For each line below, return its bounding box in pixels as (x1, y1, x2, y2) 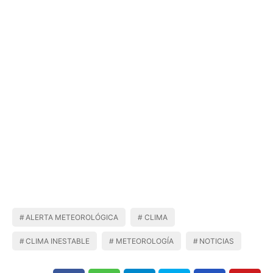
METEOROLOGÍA (115, 236, 174, 246)
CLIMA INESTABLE (26, 236, 90, 246)
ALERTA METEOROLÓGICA (26, 213, 119, 222)
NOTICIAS (199, 236, 235, 246)
